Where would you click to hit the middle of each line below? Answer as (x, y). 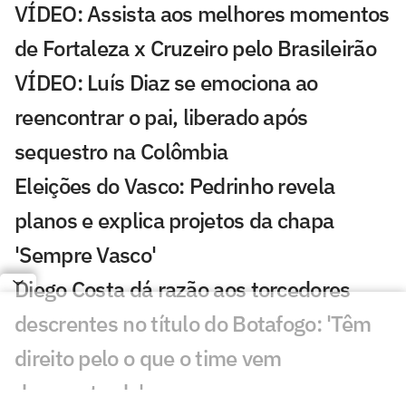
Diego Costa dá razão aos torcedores (183, 289)
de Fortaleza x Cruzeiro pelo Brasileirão (195, 48)
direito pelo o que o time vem (148, 358)
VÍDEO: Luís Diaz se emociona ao (166, 82)
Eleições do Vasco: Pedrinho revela (175, 185)
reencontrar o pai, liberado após (161, 116)
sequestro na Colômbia (121, 151)
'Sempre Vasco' (86, 254)
